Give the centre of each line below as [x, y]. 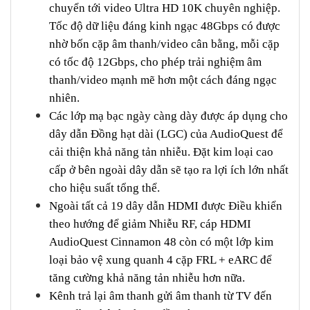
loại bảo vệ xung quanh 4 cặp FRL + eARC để [161, 259]
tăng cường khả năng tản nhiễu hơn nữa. [147, 277]
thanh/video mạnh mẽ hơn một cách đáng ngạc [163, 80]
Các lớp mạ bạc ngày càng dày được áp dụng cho [168, 116]
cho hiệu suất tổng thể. [104, 188]
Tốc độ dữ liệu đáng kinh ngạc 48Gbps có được [165, 26]
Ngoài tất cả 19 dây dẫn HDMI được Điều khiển [166, 206]
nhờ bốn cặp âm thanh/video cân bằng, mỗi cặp [164, 44]
